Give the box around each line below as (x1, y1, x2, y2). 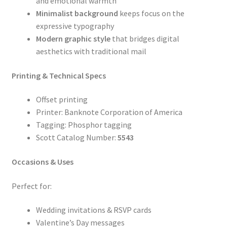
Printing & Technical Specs (11, 70, 106, 81)
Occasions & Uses (11, 157, 73, 167)
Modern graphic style (35, 33, 110, 44)
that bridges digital (110, 33, 179, 44)
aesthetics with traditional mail (35, 46, 146, 57)
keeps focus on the (118, 8, 184, 19)
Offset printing (35, 94, 88, 105)
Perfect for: (11, 180, 52, 191)
